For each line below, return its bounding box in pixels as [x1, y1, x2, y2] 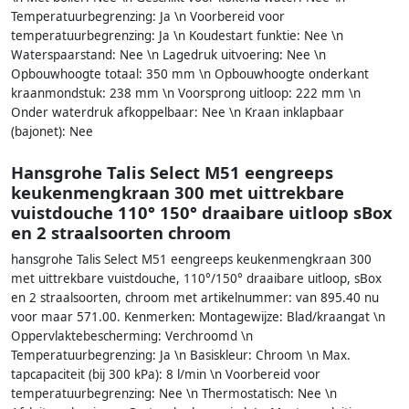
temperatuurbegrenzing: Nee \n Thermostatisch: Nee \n [11, 384, 337, 402]
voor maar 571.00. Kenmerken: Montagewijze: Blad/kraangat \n [11, 308, 385, 325]
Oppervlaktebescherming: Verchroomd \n [11, 327, 253, 344]
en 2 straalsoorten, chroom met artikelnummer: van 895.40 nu [11, 288, 379, 306]
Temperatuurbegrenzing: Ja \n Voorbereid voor [11, 8, 285, 26]
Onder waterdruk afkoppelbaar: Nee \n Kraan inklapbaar [11, 104, 344, 121]
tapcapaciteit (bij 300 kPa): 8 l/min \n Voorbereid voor [11, 365, 320, 383]
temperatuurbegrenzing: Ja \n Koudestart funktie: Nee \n [11, 27, 343, 45]
